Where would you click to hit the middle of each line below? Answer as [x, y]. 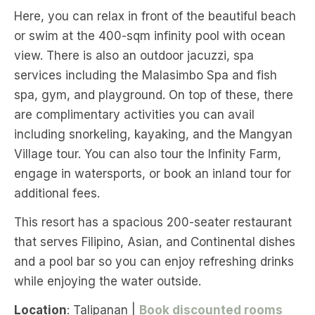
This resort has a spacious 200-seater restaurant [153, 223]
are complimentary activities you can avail [134, 115]
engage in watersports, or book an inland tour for [153, 174]
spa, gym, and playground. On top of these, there [154, 95]
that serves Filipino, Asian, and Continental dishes [155, 242]
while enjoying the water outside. [108, 282]
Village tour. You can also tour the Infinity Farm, [148, 154]
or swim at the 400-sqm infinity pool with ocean [150, 36]
